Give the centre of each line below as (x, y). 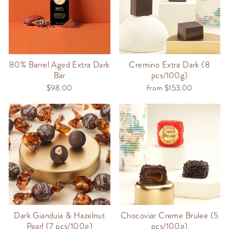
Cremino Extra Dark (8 (170, 64)
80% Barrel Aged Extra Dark (59, 64)
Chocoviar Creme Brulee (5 (170, 215)
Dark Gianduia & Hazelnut (60, 215)
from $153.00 (169, 88)
